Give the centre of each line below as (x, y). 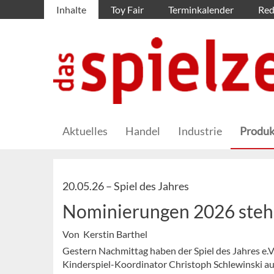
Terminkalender (201, 9)
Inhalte (71, 9)
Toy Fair (127, 9)
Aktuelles (85, 131)
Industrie (200, 131)
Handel (143, 131)
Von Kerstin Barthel (105, 234)
